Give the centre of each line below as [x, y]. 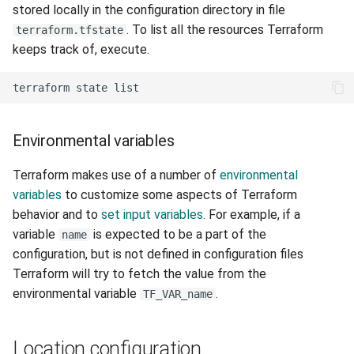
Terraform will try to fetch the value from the [139, 274]
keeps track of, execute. [81, 49]
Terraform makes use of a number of [116, 175]
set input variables [152, 215]
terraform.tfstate [70, 30]
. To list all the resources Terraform [225, 30]
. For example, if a [252, 215]
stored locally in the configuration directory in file [149, 10]
